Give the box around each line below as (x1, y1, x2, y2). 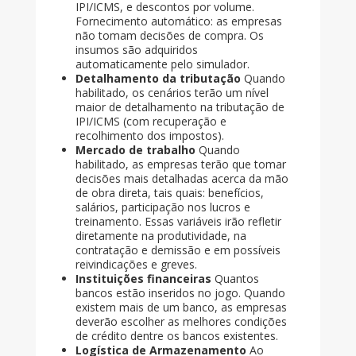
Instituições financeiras (75, 271, 211, 287)
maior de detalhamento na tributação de (75, 99, 284, 115)
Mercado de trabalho (75, 142, 195, 158)
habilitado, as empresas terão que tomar (75, 157, 286, 172)
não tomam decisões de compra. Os (75, 28, 264, 44)
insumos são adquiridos (75, 42, 198, 58)
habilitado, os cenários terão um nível (75, 85, 269, 101)
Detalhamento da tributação (75, 71, 241, 87)
